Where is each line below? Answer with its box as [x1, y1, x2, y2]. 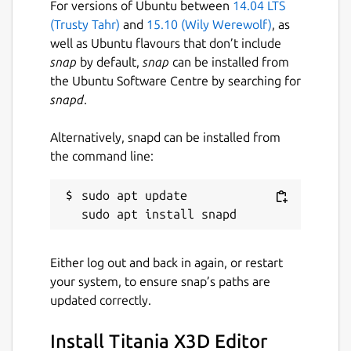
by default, [77, 54, 143, 69]
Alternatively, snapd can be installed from [50, 129, 280, 144]
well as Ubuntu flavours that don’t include [50, 35, 281, 50]
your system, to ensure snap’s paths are [50, 273, 270, 288]
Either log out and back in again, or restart [50, 255, 283, 270]
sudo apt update [81, 187, 187, 202]
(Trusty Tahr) [50, 16, 120, 31]
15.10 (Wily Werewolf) [147, 16, 272, 31]
